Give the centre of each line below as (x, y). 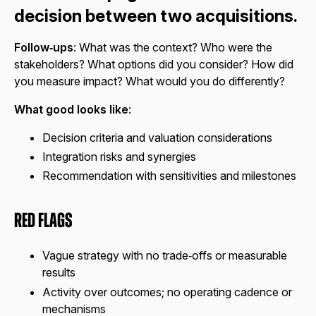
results (59, 273)
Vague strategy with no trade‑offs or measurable (165, 256)
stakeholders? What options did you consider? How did (154, 64)
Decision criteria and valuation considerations (157, 137)
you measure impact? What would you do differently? (150, 81)
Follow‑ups (44, 47)
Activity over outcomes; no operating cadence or (167, 292)
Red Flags (43, 221)
